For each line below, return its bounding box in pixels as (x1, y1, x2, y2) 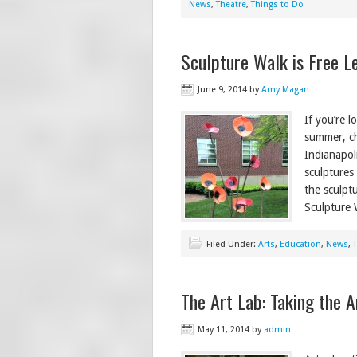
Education (280, 239, 321, 250)
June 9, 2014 (198, 84, 247, 96)
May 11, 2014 (198, 324, 249, 335)
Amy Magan (261, 84, 309, 96)
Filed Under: (206, 239, 258, 250)
